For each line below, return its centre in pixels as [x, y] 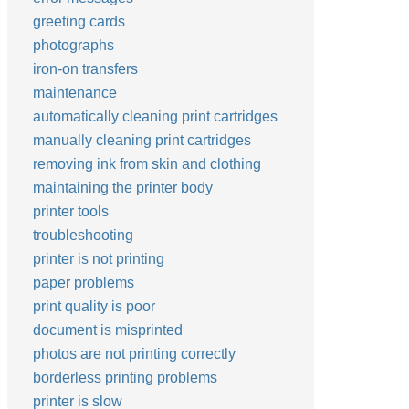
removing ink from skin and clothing [147, 164]
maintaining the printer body [123, 188]
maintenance [75, 93]
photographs [73, 45]
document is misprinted [108, 330]
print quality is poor [94, 306]
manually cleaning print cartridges [142, 140]
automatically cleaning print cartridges [155, 116]
